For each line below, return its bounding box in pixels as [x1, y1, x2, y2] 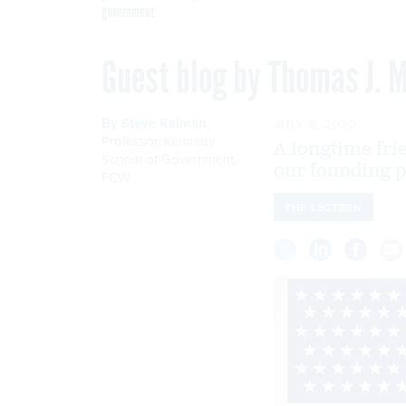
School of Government [101, 149, 234, 169]
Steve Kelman [121, 112, 207, 133]
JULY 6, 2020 [274, 113, 356, 134]
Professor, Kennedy [101, 130, 215, 150]
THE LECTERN [285, 198, 362, 215]
